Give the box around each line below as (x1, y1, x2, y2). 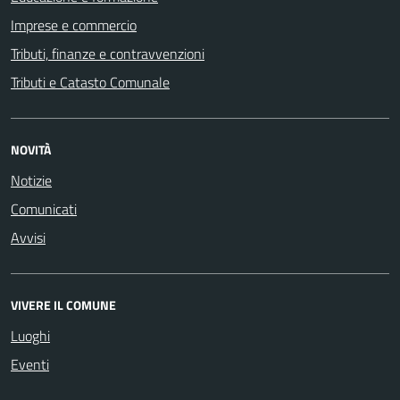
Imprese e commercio (11, 13, 137, 36)
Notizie (11, 169, 52, 191)
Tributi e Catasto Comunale (11, 71, 170, 93)
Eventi (11, 353, 49, 375)
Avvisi (11, 226, 46, 248)
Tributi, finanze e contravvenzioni (11, 42, 204, 64)
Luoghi (11, 324, 50, 346)
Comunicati (11, 197, 77, 220)
